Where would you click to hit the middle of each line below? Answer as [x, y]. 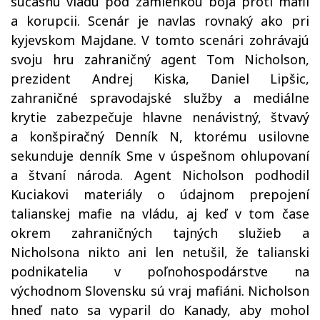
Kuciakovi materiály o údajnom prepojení [160, 194]
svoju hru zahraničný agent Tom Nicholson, [160, 59]
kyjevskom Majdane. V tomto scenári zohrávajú [160, 40]
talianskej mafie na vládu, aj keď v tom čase [160, 214]
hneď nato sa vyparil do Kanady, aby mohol [160, 310]
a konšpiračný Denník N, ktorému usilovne [160, 136]
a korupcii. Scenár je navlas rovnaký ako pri [160, 21]
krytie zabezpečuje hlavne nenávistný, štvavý [160, 117]
